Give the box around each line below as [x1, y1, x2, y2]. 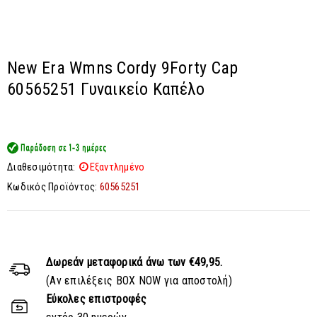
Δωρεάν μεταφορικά [46, 255, 146, 269]
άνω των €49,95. [145, 255, 223, 269]
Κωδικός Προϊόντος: [7, 180, 98, 193]
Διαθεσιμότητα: [7, 161, 76, 173]
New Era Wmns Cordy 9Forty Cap [7, 58, 238, 78]
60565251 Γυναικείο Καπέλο [7, 79, 205, 99]
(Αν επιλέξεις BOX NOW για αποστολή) [46, 274, 232, 287]
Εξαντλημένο [89, 161, 145, 173]
